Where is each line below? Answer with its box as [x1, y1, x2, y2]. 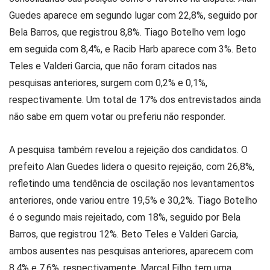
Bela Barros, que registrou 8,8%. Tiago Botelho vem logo [9, 27, 246, 39]
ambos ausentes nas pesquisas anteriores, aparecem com [9, 245, 253, 257]
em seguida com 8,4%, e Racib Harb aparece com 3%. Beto [9, 43, 257, 55]
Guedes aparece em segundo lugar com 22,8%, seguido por [9, 10, 257, 22]
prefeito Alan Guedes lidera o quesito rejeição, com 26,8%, [9, 161, 254, 173]
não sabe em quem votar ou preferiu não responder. [9, 111, 225, 123]
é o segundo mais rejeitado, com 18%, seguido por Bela [9, 212, 240, 224]
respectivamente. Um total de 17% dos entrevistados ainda [9, 94, 261, 106]
